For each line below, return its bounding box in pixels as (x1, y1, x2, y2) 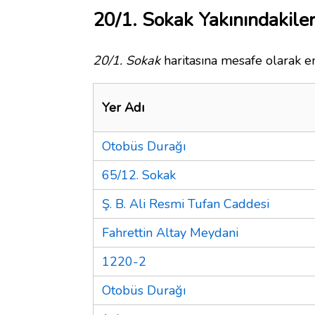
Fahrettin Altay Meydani (102, 224, 238, 241)
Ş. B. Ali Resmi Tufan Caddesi (102, 195, 269, 212)
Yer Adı (102, 98, 144, 116)
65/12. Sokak (102, 166, 176, 184)
